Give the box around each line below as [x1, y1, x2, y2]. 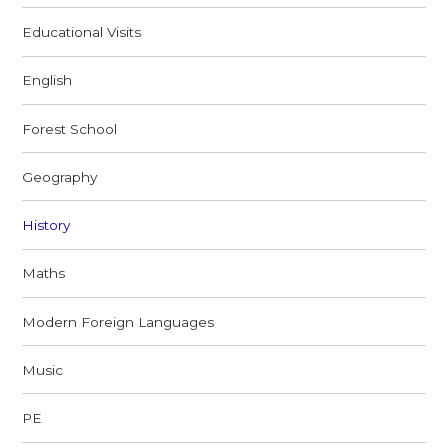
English [22, 72, 73, 89]
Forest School [22, 120, 118, 137]
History [22, 217, 71, 234]
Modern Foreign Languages [22, 313, 215, 330]
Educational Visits [22, 24, 142, 41]
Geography [22, 168, 98, 185]
